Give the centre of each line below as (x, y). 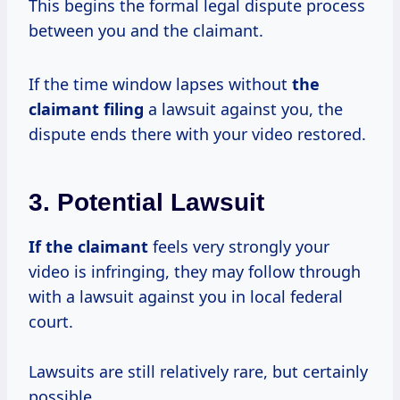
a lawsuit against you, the (243, 108)
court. (51, 321)
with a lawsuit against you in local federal (186, 296)
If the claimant (88, 246)
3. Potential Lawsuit (146, 202)
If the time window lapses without (160, 83)
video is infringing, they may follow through (195, 271)
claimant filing (86, 108)
